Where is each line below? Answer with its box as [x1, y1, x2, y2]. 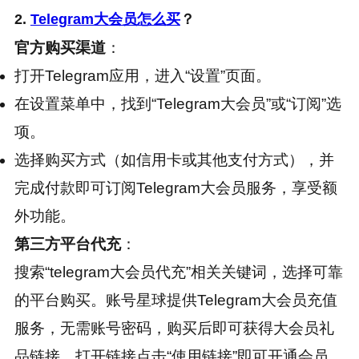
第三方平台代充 [14, 236, 121, 253]
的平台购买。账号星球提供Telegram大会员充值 [14, 292, 337, 309]
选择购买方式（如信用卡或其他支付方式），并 [14, 151, 334, 169]
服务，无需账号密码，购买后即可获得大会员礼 [14, 320, 334, 337]
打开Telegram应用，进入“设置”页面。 [14, 67, 271, 85]
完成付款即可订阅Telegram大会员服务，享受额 [14, 179, 337, 197]
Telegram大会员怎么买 [30, 11, 180, 28]
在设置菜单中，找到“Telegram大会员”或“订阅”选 [14, 95, 341, 113]
